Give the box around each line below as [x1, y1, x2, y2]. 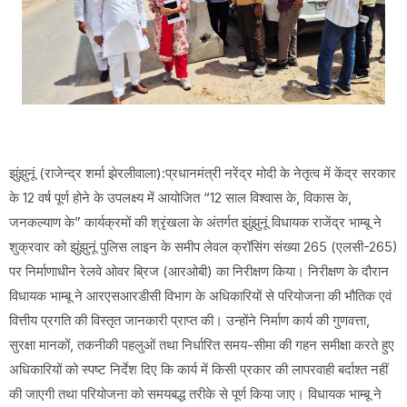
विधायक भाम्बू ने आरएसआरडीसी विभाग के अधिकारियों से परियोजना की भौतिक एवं [9, 287, 392, 305]
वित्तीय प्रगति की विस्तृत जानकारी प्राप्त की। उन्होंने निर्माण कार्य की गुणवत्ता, [9, 312, 370, 330]
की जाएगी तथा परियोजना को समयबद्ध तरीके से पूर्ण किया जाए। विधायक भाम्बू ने [9, 385, 382, 403]
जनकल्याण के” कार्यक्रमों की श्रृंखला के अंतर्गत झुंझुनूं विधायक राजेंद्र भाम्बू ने [9, 213, 382, 232]
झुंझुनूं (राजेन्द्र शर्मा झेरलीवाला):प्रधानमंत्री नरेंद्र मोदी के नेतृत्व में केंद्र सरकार [9, 164, 396, 183]
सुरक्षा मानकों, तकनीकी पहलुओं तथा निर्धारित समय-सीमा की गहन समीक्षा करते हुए [9, 336, 394, 354]
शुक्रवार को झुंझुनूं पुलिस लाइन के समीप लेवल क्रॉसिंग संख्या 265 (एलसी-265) [9, 238, 398, 256]
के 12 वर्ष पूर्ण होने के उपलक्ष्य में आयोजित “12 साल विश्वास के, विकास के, [9, 189, 352, 207]
